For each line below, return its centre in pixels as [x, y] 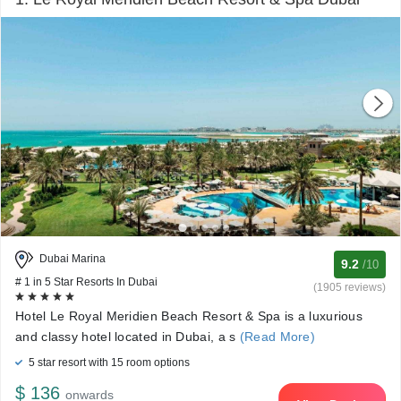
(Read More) [276, 337]
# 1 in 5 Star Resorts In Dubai [86, 282]
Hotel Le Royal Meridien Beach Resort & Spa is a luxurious [189, 316]
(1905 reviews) [350, 287]
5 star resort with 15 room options [108, 363]
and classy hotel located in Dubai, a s [126, 337]
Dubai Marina [71, 259]
